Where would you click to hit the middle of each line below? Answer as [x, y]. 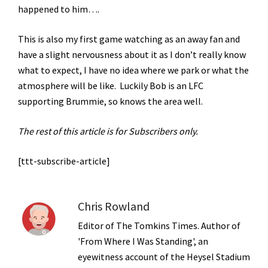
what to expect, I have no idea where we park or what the [133, 70]
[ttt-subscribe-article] [64, 161]
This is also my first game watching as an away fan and [129, 39]
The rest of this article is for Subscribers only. [108, 131]
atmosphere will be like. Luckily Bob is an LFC [111, 85]
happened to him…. [59, 9]
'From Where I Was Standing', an [143, 241]
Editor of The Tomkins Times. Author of [159, 225]
